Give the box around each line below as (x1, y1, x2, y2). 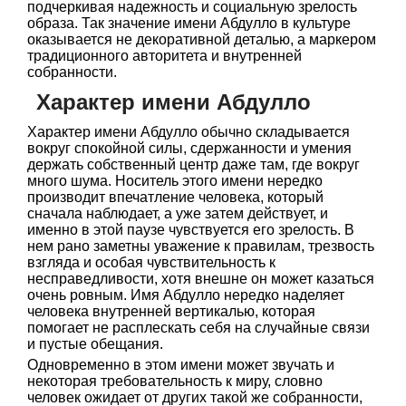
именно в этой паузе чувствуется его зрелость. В (27, 222, 354, 237)
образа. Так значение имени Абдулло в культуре (27, 15, 351, 31)
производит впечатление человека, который (27, 189, 324, 205)
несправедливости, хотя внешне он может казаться (27, 271, 374, 286)
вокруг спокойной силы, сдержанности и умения (27, 140, 352, 156)
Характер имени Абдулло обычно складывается (27, 124, 350, 140)
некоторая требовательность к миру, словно (27, 373, 323, 389)
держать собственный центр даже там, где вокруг (27, 157, 360, 172)
